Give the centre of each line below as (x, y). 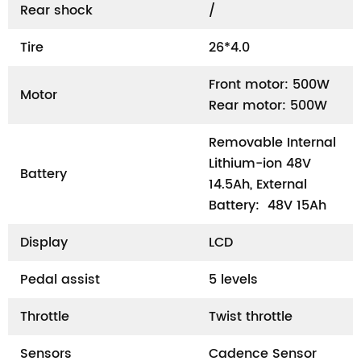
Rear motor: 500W (268, 106)
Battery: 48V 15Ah (268, 206)
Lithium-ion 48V (260, 164)
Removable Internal (272, 143)
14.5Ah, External (258, 185)
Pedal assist (60, 280)
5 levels (233, 280)
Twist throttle (251, 317)
